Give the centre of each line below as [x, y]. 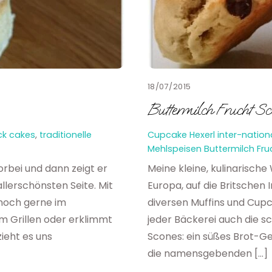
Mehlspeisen [174, 149]
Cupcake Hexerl [181, 135]
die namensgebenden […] [207, 254]
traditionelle [66, 135]
